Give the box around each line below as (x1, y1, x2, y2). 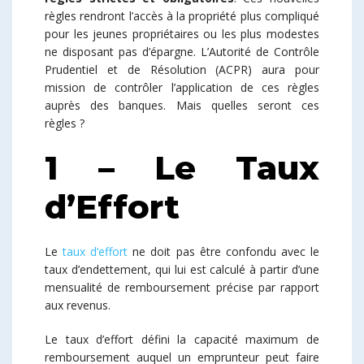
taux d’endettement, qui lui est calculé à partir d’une (45, 261, 319, 277)
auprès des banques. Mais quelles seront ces (45, 97, 319, 113)
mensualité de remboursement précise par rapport (45, 279, 319, 295)
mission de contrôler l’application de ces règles (45, 79, 319, 95)
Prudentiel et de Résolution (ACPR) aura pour (45, 61, 319, 77)
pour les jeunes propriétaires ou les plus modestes (45, 25, 319, 41)
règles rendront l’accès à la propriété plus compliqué (45, 7, 319, 24)
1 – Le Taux (45, 147, 319, 188)
